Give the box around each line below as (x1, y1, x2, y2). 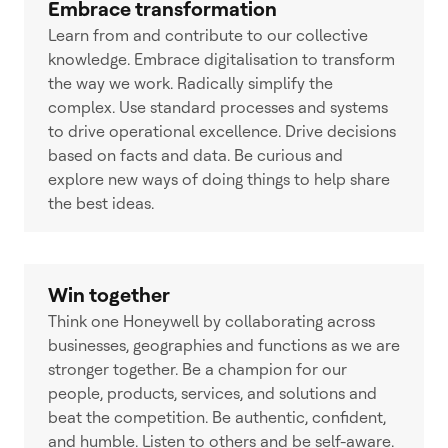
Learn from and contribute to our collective (48, 26, 368, 45)
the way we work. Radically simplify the (48, 74, 333, 93)
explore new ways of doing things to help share (48, 170, 390, 189)
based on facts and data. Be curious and (48, 146, 343, 165)
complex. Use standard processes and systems (48, 98, 388, 117)
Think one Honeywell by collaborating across (48, 312, 375, 331)
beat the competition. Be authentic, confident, (48, 408, 386, 427)
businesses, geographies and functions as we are (48, 336, 400, 355)
